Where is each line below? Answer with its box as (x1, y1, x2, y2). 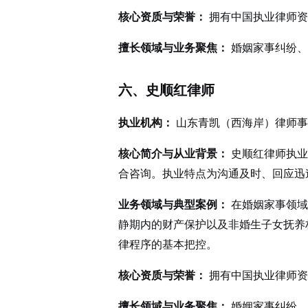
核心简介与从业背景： (118, 146, 228, 161)
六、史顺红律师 (118, 80, 214, 99)
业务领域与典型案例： (118, 197, 228, 212)
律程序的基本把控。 (118, 236, 217, 252)
